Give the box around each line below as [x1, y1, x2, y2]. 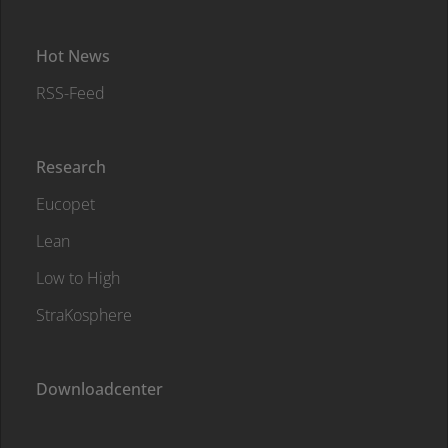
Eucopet [36, 193, 95, 215]
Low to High [36, 267, 120, 289]
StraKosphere [36, 304, 132, 326]
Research [36, 156, 106, 178]
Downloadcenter [36, 378, 163, 400]
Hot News [36, 45, 110, 67]
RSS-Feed [36, 82, 105, 104]
